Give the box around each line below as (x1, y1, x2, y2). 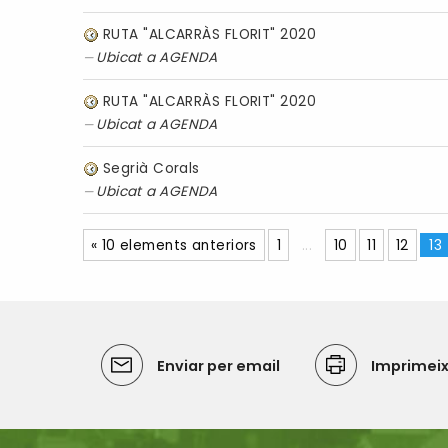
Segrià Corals (102, 158, 200, 178)
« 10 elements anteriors (90, 235, 257, 255)
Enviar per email (156, 356, 280, 377)
